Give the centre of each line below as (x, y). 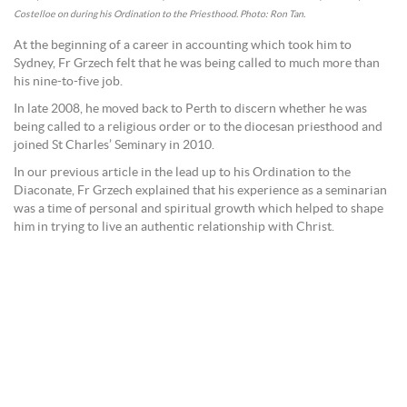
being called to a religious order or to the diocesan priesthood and (198, 127)
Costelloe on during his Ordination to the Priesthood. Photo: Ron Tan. (159, 14)
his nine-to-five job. (68, 81)
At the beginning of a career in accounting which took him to (183, 45)
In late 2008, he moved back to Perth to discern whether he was (190, 109)
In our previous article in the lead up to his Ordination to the (182, 172)
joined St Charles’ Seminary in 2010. (114, 145)
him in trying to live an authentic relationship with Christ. (174, 227)
